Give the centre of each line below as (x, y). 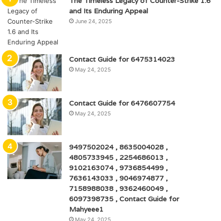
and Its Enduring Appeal (109, 11)
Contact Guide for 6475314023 (122, 59)
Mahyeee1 (86, 209)
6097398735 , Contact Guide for (124, 199)
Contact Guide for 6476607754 (122, 103)
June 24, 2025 (93, 21)
